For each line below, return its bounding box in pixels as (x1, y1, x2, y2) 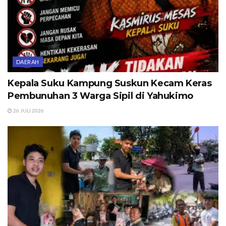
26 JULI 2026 (12, 107, 44, 114)
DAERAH (16, 59, 39, 66)
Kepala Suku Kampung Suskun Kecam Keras (8, 78, 212, 89)
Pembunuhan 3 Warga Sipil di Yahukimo (8, 90, 194, 102)
